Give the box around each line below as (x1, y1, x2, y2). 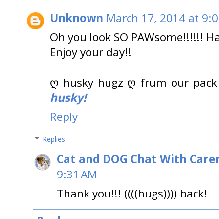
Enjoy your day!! (50, 44, 131, 60)
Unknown (50, 10, 103, 25)
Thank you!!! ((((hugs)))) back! (57, 185, 207, 201)
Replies (43, 134, 66, 144)
